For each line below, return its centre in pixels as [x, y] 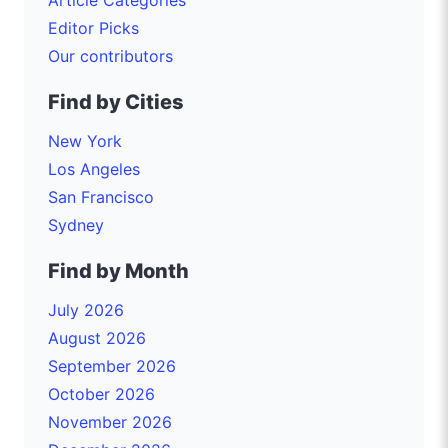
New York [85, 140]
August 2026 [97, 337]
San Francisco [101, 196]
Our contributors [110, 55]
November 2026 [110, 421]
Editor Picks [93, 27]
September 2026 [112, 365]
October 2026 [101, 393]
